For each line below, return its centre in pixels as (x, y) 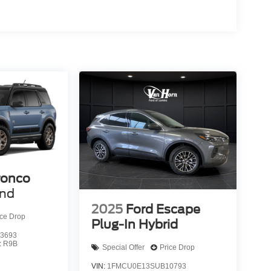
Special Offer (123, 248)
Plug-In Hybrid (134, 224)
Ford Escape (163, 209)
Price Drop (177, 248)
